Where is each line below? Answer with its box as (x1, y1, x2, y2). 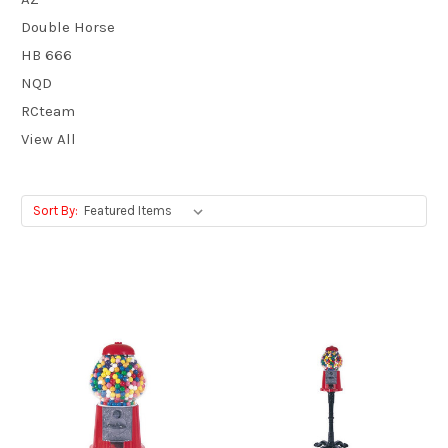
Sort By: (32, 202, 78, 218)
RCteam (21, 101, 75, 120)
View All (21, 129, 76, 148)
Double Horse (21, 17, 115, 36)
